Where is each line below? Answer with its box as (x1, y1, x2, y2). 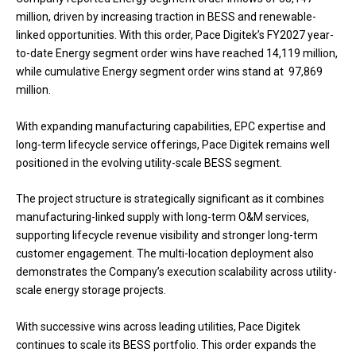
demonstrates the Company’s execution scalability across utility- (16, 265, 337, 279)
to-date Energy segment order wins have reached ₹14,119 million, (16, 47, 338, 60)
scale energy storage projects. (16, 284, 168, 297)
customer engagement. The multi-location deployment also (16, 247, 314, 261)
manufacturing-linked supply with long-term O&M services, (16, 211, 309, 224)
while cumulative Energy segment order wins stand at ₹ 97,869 (16, 65, 323, 79)
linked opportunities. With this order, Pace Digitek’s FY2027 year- (16, 29, 334, 42)
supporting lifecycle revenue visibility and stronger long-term (16, 229, 318, 242)
